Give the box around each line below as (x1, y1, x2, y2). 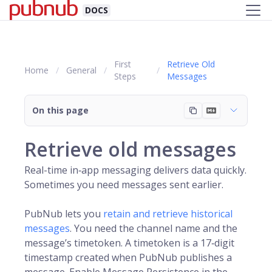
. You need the (70, 222, 137, 235)
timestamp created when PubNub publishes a (24, 251, 232, 264)
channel (137, 222, 172, 235)
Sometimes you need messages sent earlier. (24, 178, 223, 191)
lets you (63, 207, 103, 220)
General (66, 64, 97, 76)
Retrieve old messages (24, 136, 236, 162)
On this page (32, 104, 89, 116)
